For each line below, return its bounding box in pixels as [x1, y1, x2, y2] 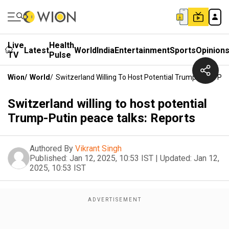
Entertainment [114, 45, 170, 55]
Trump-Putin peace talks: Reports [8, 111, 195, 125]
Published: [30, 153, 67, 163]
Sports [170, 45, 196, 55]
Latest [24, 45, 49, 55]
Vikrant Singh [75, 144, 122, 153]
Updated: [160, 153, 192, 163]
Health [49, 40, 74, 50]
